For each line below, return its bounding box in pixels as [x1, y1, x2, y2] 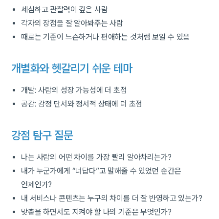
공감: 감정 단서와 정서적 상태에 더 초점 [21, 99, 143, 109]
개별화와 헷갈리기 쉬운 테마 [11, 62, 132, 76]
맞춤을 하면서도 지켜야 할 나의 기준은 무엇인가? [21, 207, 172, 217]
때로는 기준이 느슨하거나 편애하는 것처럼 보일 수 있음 [21, 32, 190, 42]
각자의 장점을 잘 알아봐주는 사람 [21, 19, 124, 28]
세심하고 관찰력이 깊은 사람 [21, 5, 108, 15]
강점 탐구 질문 [11, 129, 73, 143]
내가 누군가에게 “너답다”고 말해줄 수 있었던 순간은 [21, 166, 181, 176]
